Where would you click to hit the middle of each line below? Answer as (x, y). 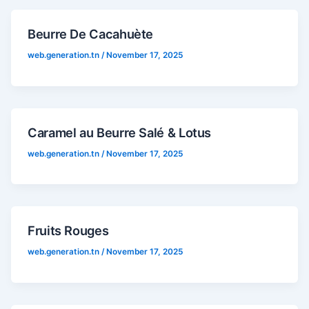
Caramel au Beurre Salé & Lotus (120, 132)
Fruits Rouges (68, 231)
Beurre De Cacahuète (91, 33)
